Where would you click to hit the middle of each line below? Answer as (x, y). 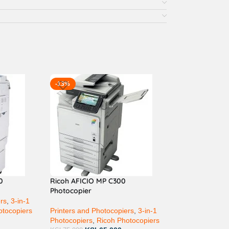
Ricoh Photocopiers (128, 220)
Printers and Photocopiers (92, 210)
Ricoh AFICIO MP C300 (88, 181)
